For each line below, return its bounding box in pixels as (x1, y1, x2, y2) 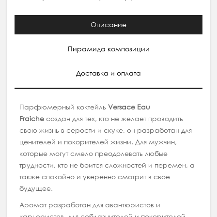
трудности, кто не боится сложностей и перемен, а (19, 160, 195, 170)
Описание (91, 20, 126, 30)
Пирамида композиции (67, 44, 150, 54)
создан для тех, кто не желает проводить (46, 114, 183, 124)
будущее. (19, 184, 53, 193)
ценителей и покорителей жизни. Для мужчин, (19, 137, 177, 147)
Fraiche (19, 114, 46, 124)
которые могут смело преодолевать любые (19, 149, 168, 158)
